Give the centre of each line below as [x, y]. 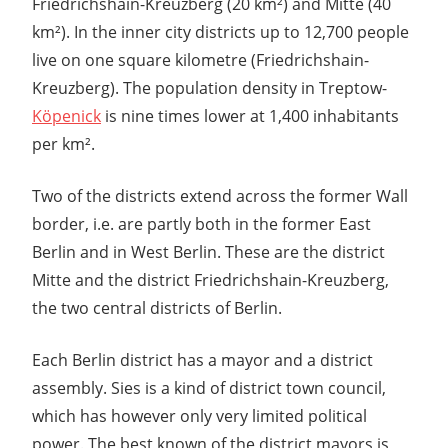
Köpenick [66, 116]
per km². [63, 144]
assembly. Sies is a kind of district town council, [209, 388]
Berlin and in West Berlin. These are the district [208, 252]
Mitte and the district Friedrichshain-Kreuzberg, [210, 280]
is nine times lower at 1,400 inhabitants [250, 116]
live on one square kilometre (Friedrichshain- [200, 60]
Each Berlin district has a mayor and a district [202, 360]
